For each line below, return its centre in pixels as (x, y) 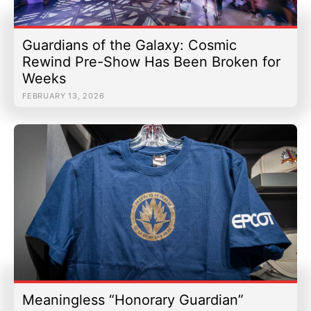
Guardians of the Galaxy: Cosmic (129, 45)
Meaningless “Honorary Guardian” (133, 300)
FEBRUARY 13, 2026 (64, 96)
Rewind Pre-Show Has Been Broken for (151, 62)
